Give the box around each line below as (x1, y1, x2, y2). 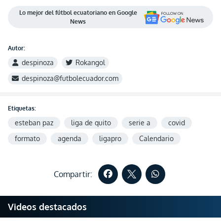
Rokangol (75, 58, 105, 67)
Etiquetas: (8, 105, 36, 112)
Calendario (139, 134, 174, 143)
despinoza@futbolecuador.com (22, 74, 118, 82)
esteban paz (15, 118, 53, 127)
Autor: (8, 44, 25, 52)
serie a (129, 118, 150, 127)
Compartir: (53, 169, 93, 179)
